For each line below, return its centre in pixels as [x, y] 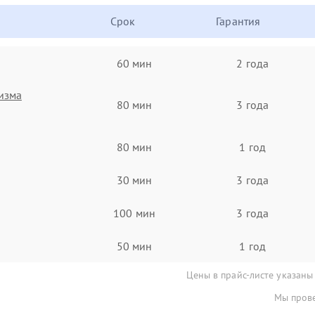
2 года [252, 63]
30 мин [134, 180]
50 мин [134, 246]
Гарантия [238, 21]
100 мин [134, 213]
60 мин [134, 63]
